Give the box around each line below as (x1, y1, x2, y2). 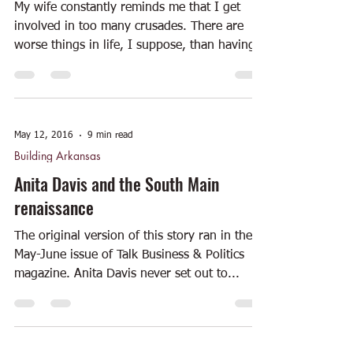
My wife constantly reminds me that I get (14, 2, 240, 14)
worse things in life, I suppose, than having (14, 39, 255, 52)
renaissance (14, 195, 94, 220)
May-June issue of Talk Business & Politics (14, 249, 245, 262)
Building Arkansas (14, 148, 101, 163)
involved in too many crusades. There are (14, 20, 243, 33)
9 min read (87, 131, 133, 140)
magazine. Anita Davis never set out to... (14, 268, 240, 281)
